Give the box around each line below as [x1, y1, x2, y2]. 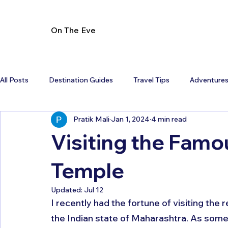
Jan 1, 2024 [111, 115, 150, 124]
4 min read [151, 115, 187, 124]
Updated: [51, 185, 84, 194]
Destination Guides [49, 75, 113, 85]
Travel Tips [133, 75, 169, 85]
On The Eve [51, 24, 96, 35]
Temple [51, 157, 124, 183]
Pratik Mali [73, 115, 109, 124]
